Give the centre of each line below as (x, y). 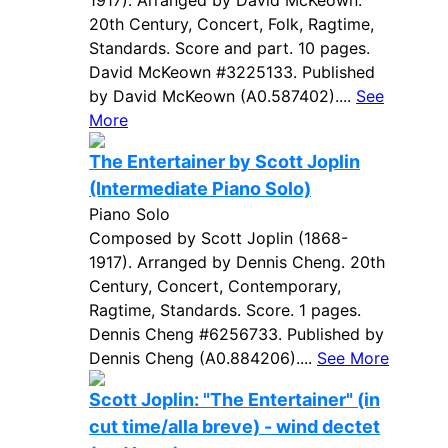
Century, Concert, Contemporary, (215, 286)
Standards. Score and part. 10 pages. (229, 48)
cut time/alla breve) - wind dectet (234, 426)
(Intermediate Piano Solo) (200, 188)
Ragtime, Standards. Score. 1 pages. (225, 310)
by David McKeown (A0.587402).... (222, 96)
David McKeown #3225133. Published (232, 72)
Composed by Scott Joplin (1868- (218, 238)
